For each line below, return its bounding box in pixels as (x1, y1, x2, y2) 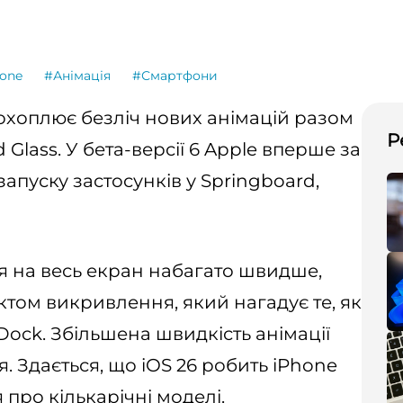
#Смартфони (132, 67, 218, 84)
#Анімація (44, 67, 111, 84)
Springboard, (201, 170, 319, 192)
